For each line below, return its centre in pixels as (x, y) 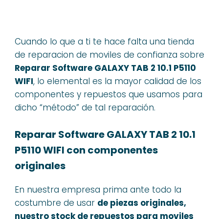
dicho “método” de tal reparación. (85, 107)
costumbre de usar (56, 203)
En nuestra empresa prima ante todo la (98, 190)
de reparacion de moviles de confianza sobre (109, 55)
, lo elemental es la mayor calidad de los (117, 81)
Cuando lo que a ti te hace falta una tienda (104, 41)
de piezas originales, (142, 203)
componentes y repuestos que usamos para (109, 94)
